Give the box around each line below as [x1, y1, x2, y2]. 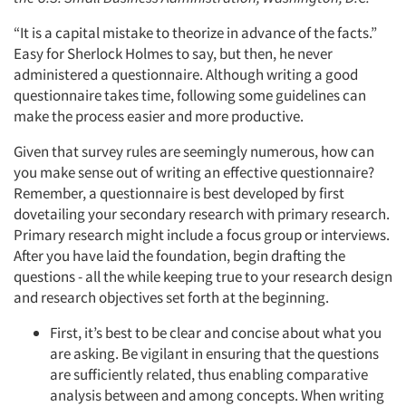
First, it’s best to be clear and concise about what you [50, 323, 382, 343]
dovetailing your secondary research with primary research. [14, 204, 390, 224]
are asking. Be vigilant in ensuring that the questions [50, 343, 379, 363]
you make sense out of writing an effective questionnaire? [14, 162, 374, 182]
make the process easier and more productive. [14, 106, 304, 126]
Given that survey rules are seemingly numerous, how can [14, 141, 374, 161]
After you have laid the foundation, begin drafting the [14, 246, 345, 266]
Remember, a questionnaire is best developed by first [14, 183, 344, 203]
